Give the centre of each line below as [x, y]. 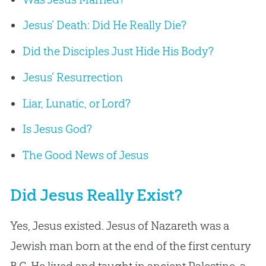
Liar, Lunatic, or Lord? [76, 103]
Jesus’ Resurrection [72, 77]
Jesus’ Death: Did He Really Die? [104, 25]
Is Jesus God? [57, 129]
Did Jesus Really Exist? [96, 195]
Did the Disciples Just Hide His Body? [118, 51]
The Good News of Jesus [85, 155]
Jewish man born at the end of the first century [130, 246]
